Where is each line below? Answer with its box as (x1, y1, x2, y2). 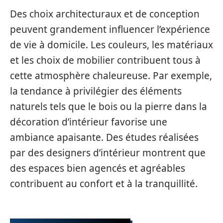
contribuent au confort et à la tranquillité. (10, 177, 198, 190)
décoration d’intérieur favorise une (10, 115, 167, 128)
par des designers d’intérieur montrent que (10, 146, 206, 159)
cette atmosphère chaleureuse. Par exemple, (10, 69, 212, 82)
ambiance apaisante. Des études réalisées (10, 130, 199, 144)
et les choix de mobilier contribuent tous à (10, 53, 201, 67)
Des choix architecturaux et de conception (10, 7, 200, 20)
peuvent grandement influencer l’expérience (10, 22, 210, 36)
